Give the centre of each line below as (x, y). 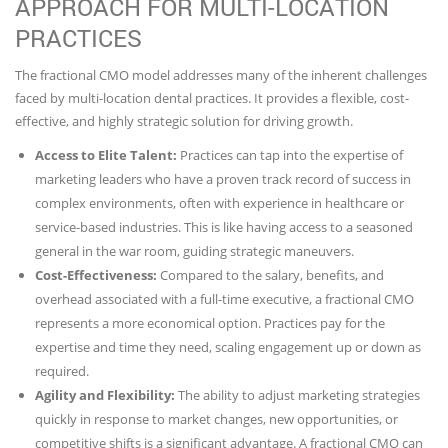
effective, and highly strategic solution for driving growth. (184, 121)
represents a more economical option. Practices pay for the (210, 323)
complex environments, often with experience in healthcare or (219, 203)
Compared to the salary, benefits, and (270, 275)
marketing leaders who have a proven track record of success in (223, 179)
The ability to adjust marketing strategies (297, 395)
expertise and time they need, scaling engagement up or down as (228, 347)
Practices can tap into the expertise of (290, 155)
